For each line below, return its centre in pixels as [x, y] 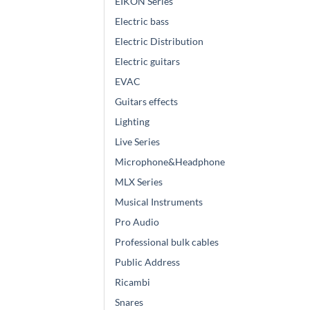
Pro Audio [137, 221]
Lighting [132, 121]
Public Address [147, 262]
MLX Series [139, 181]
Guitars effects [146, 101]
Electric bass [142, 21]
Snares [129, 302]
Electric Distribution [159, 41]
